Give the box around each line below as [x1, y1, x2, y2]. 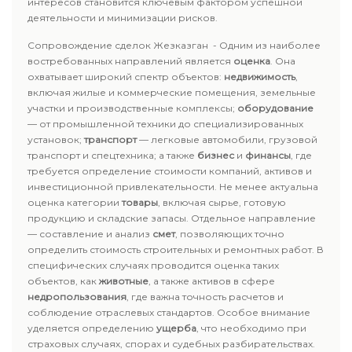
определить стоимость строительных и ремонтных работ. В [27, 244, 324, 255]
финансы [245, 149, 291, 161]
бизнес [197, 149, 234, 161]
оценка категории [27, 196, 122, 208]
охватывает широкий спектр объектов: [27, 71, 224, 82]
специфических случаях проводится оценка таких [27, 259, 279, 271]
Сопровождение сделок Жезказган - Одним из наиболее [27, 39, 321, 51]
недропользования [27, 291, 126, 302]
